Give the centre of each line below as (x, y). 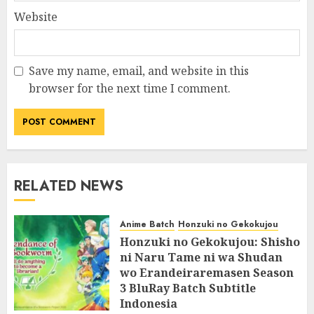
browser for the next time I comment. (130, 88)
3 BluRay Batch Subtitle (188, 288)
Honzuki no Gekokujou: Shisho (210, 241)
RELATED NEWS (69, 186)
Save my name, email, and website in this (139, 70)
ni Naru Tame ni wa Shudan (201, 257)
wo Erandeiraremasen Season (207, 272)
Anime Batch (147, 224)
